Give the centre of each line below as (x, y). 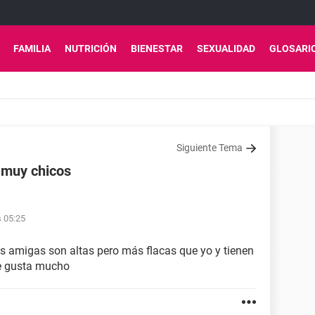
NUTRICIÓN (91, 49)
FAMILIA (32, 49)
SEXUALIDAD (226, 49)
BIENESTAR (157, 49)
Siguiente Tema (210, 148)
